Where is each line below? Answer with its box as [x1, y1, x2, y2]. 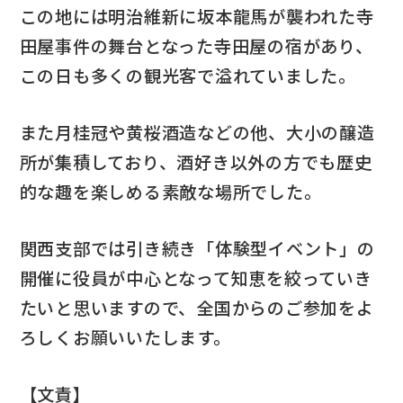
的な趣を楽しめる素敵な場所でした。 [19, 179, 322, 205]
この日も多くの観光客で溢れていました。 [19, 63, 357, 89]
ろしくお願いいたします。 [19, 325, 231, 351]
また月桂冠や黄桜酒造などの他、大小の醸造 [19, 120, 375, 146]
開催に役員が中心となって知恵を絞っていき [19, 265, 372, 291]
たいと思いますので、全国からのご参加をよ [19, 295, 374, 321]
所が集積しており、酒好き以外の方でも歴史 [19, 149, 372, 175]
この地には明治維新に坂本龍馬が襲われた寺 [19, 4, 374, 30]
